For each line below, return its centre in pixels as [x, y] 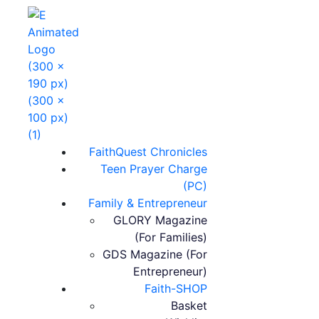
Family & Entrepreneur [147, 203]
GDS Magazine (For [155, 254]
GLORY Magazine [160, 220]
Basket [189, 305]
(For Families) [171, 237]
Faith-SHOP [176, 288]
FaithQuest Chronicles [148, 152]
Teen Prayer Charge [153, 169]
